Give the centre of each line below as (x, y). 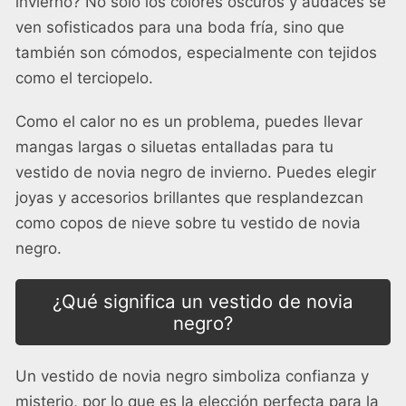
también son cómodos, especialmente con (172, 53)
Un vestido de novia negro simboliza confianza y (192, 376)
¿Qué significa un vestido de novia (203, 301)
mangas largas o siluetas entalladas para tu (174, 147)
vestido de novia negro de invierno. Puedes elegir (196, 173)
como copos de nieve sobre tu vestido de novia (188, 223)
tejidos (353, 53)
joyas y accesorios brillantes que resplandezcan (189, 198)
